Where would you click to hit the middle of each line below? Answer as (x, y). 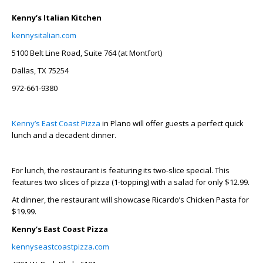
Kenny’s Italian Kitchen (57, 17)
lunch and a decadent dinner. (64, 135)
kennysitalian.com (44, 35)
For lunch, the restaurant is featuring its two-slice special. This (121, 170)
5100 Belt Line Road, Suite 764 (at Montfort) (87, 53)
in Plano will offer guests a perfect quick (172, 123)
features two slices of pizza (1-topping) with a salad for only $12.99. (131, 182)
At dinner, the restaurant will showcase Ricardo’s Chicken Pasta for (130, 199)
